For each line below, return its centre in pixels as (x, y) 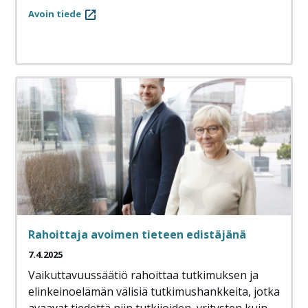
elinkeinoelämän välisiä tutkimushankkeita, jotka (154, 292)
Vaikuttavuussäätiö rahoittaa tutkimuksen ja (143, 275)
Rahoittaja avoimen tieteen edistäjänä (137, 235)
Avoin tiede (55, 14)
